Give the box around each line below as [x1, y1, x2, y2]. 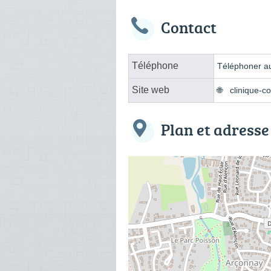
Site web [132, 84, 169, 95]
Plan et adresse [161, 118, 269, 140]
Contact [161, 16, 217, 38]
